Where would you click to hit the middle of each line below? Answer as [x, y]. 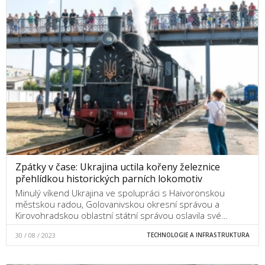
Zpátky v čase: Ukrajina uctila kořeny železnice [118, 167]
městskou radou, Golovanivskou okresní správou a [117, 204]
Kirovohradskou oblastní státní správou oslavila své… [122, 215]
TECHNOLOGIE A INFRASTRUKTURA [198, 235]
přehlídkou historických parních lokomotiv [109, 178]
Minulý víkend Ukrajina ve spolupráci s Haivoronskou [120, 193]
